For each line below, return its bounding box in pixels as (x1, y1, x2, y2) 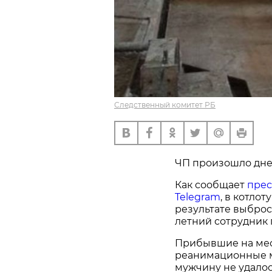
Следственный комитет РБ (114, 100, 216, 109)
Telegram (175, 191, 220, 203)
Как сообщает (175, 178, 247, 191)
